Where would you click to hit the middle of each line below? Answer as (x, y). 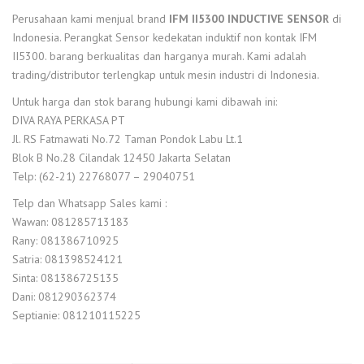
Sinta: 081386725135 (65, 278)
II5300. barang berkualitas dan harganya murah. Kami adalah (159, 56)
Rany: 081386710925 (65, 240)
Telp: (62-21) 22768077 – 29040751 (104, 176)
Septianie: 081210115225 (76, 315)
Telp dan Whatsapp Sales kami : (89, 203)
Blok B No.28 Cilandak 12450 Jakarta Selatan (121, 158)
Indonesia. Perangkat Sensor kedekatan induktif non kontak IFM (165, 37)
